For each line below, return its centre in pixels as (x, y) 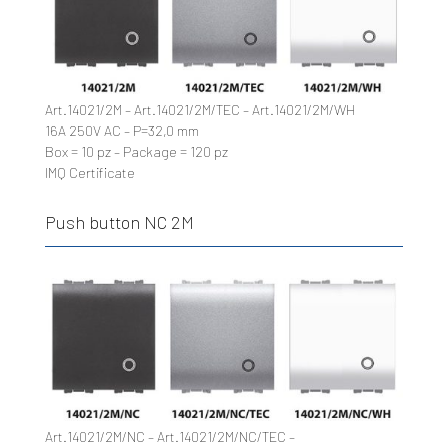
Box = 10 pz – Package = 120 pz (136, 152)
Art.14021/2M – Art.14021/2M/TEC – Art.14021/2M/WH (199, 110)
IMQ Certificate (89, 173)
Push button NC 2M (119, 222)
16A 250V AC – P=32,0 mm (121, 131)
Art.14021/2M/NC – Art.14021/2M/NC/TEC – (169, 437)
